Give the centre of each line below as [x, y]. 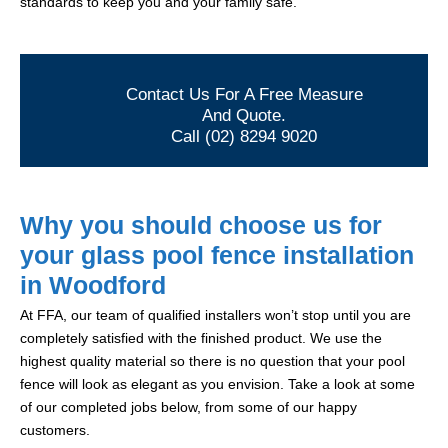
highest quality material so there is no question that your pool [212, 361]
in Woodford [93, 285]
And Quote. [244, 116]
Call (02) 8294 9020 [244, 137]
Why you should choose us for [201, 225]
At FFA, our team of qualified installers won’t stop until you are [215, 315]
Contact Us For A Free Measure [244, 95]
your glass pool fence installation [217, 255]
